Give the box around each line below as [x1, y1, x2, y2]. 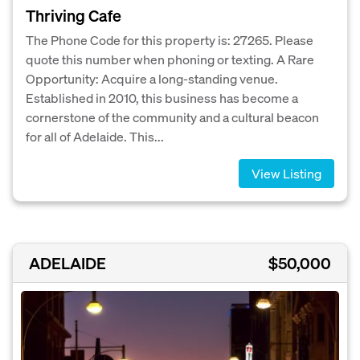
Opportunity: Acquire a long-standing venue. [26, 70, 278, 88]
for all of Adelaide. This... [26, 128, 164, 145]
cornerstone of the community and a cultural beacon [26, 108, 319, 126]
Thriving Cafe [26, 5, 121, 27]
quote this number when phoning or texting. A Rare [26, 51, 314, 68]
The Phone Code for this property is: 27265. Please [26, 31, 313, 49]
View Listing [252, 165, 321, 182]
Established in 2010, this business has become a [26, 89, 298, 107]
